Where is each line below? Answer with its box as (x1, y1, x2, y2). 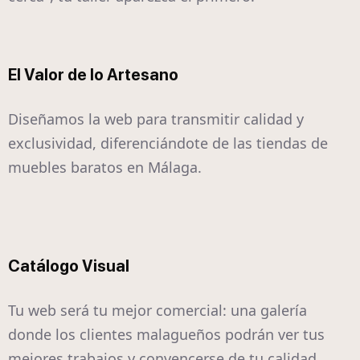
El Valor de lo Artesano (8, 65, 178, 85)
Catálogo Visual (8, 256, 129, 276)
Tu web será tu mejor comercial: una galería (8, 301, 307, 321)
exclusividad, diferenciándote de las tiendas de (8, 133, 328, 153)
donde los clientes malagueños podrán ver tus (8, 325, 325, 345)
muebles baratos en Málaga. (8, 157, 202, 178)
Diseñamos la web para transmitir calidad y (8, 109, 304, 129)
